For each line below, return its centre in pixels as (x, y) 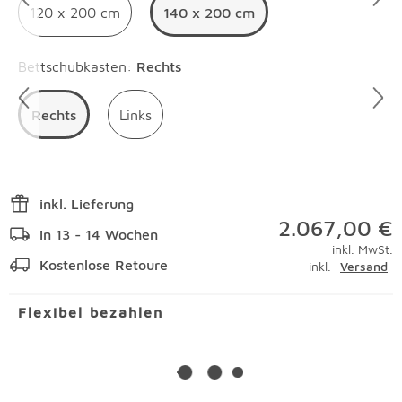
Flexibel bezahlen (91, 312)
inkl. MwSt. (363, 249)
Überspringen (58, 56)
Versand (364, 266)
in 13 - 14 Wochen (99, 234)
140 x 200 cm (209, 12)
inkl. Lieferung (87, 204)
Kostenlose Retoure (104, 265)
